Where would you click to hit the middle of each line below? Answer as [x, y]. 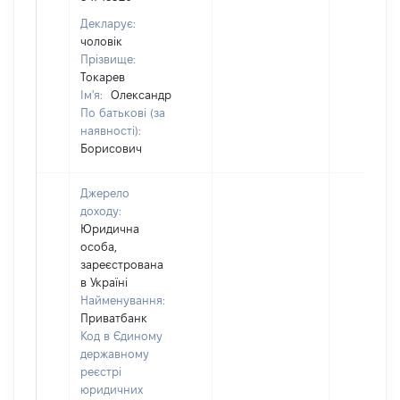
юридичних [112, 389]
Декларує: [108, 23]
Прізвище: [108, 59]
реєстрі [101, 371]
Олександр [141, 95]
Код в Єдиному [121, 336]
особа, [99, 246]
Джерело [105, 193]
